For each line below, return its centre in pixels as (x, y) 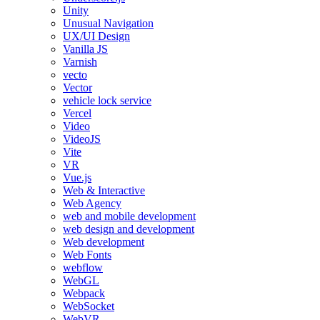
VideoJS (82, 139)
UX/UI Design (96, 36)
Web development (104, 242)
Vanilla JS (85, 49)
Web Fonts (87, 255)
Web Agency (92, 204)
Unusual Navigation (108, 24)
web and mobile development (129, 216)
